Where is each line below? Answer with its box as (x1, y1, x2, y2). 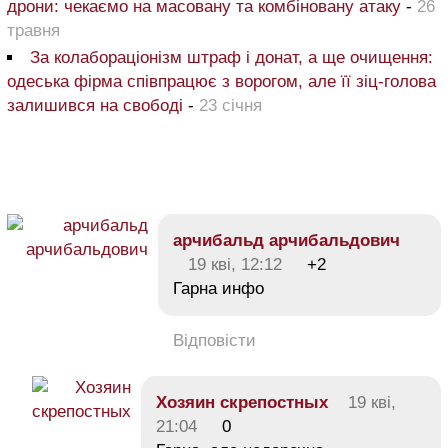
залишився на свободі (7, 95, 188, 115)
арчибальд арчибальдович (173, 230, 400, 250)
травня (7, 20, 60, 40)
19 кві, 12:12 (188, 254, 282, 274)
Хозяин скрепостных (156, 392, 328, 412)
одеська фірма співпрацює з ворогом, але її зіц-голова (7, 71, 436, 91)
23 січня (199, 95, 262, 115)
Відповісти (173, 330, 256, 350)
